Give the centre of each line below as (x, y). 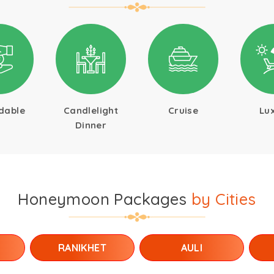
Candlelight (91, 110)
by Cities (224, 199)
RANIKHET (82, 248)
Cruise (183, 110)
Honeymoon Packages (105, 199)
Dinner (91, 125)
